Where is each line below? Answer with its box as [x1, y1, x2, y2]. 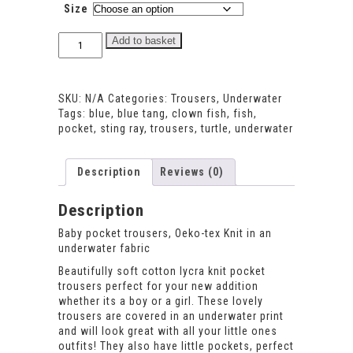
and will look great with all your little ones [58, 325, 277, 338]
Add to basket [112, 35, 176, 47]
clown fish [172, 106, 227, 120]
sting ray [100, 121, 144, 135]
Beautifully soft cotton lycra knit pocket [58, 265, 266, 278]
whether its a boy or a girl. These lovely [58, 295, 263, 308]
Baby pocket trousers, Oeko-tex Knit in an [58, 227, 272, 240]
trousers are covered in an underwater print [58, 310, 284, 323]
